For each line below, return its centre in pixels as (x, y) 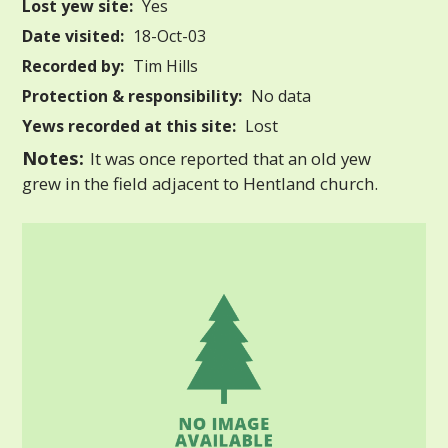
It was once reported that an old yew (228, 158)
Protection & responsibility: (132, 95)
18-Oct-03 (168, 35)
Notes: (53, 157)
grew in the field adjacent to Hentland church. (200, 183)
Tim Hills (164, 65)
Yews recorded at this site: (129, 125)
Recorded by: (73, 65)
